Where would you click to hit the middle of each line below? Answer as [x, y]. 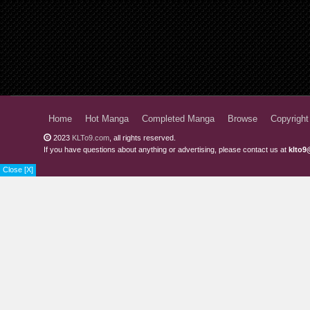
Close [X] [18, 170]
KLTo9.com [91, 138]
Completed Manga [178, 119]
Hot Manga [107, 119]
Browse [243, 119]
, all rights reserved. [143, 138]
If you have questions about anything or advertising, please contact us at [166, 149]
